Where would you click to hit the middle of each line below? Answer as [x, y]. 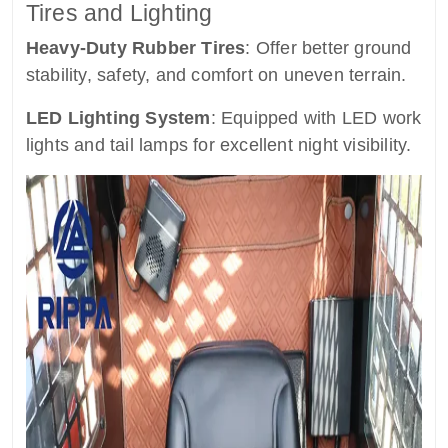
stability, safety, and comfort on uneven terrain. [216, 75]
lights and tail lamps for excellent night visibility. [218, 145]
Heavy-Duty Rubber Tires [135, 48]
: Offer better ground [328, 48]
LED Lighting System [118, 118]
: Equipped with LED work [316, 118]
